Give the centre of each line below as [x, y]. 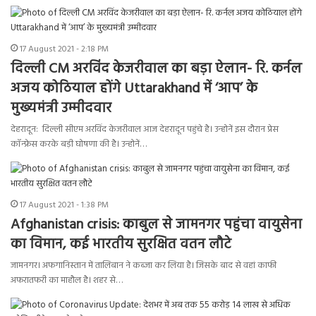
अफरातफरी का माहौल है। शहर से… [67, 281]
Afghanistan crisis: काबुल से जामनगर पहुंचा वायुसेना [156, 225]
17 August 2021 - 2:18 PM [64, 50]
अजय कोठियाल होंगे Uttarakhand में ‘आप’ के [134, 89]
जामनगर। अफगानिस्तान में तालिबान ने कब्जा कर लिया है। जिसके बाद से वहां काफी [144, 266]
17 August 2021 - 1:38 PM [64, 206]
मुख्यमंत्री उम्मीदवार [61, 109]
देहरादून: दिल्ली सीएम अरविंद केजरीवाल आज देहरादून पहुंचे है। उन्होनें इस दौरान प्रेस [145, 130]
